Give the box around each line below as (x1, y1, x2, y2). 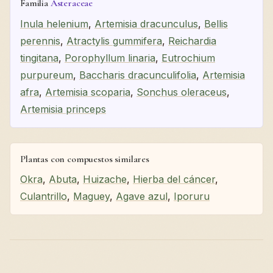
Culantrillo (20, 190, 67, 203)
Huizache (83, 173, 127, 186)
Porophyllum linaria (65, 51, 155, 64)
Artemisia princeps (20, 102, 106, 115)
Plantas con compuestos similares (20, 152, 149, 165)
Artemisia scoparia (45, 85, 130, 98)
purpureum (20, 68, 73, 81)
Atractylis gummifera (66, 34, 162, 47)
